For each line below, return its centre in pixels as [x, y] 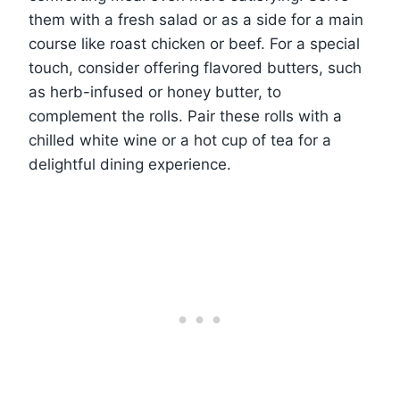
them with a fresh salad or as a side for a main [196, 20]
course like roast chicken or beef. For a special [194, 44]
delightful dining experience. [130, 165]
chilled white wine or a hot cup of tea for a [180, 141]
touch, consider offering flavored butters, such [195, 68]
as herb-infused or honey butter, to [155, 92]
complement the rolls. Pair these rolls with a [185, 117]
